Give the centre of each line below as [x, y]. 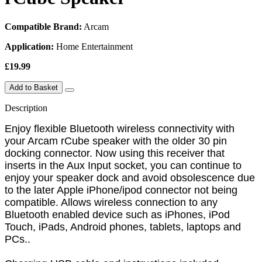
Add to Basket [34, 87]
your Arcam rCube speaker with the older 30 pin [116, 141]
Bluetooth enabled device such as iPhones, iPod [117, 214]
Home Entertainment [93, 46]
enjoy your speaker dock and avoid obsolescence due [130, 177]
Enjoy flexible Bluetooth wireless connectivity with [120, 128]
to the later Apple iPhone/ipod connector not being [121, 190]
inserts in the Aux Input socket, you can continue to [123, 165]
